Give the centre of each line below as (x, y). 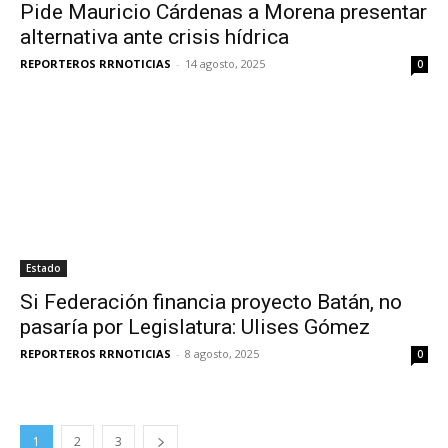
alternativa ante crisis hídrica (154, 37)
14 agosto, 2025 (225, 64)
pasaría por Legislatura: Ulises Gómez (195, 327)
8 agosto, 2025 (222, 354)
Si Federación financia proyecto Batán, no (211, 302)
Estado (43, 268)
